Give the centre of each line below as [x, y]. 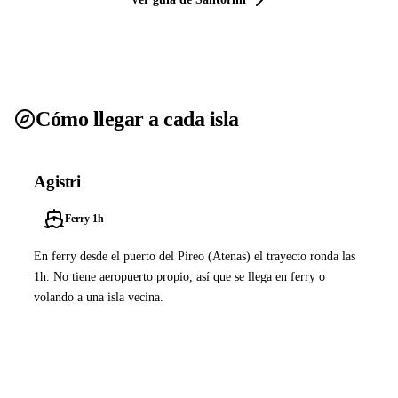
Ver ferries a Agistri [122, 344]
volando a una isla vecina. [99, 297]
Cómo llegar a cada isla [137, 119]
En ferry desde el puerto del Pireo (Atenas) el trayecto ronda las [195, 256]
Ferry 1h [84, 219]
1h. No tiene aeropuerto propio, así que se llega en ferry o [180, 277]
